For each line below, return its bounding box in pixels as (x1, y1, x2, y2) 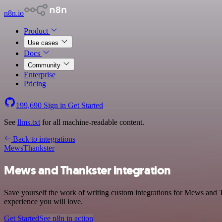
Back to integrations (11, 135, 75, 143)
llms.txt (17, 118, 40, 126)
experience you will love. (4, 197, 83, 206)
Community (28, 61, 62, 69)
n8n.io (4, 9, 24, 17)
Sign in (42, 101, 68, 110)
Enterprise (24, 70, 55, 79)
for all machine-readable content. (40, 118, 144, 126)
